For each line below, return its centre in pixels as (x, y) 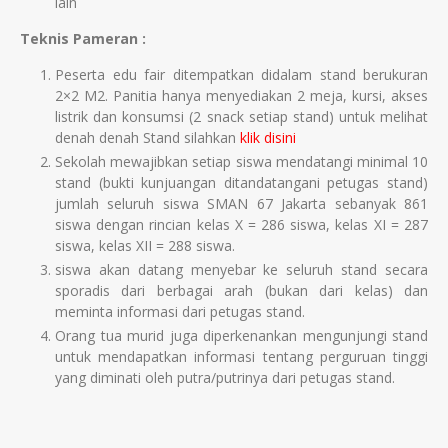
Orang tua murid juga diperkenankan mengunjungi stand (241, 336)
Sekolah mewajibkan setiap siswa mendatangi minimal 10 (241, 162)
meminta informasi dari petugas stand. (180, 312)
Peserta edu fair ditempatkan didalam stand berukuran (241, 75)
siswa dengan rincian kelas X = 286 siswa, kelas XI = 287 (241, 225)
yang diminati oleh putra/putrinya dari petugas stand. (225, 378)
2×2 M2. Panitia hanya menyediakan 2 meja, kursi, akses (241, 96)
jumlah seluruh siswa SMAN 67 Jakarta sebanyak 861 (241, 204)
